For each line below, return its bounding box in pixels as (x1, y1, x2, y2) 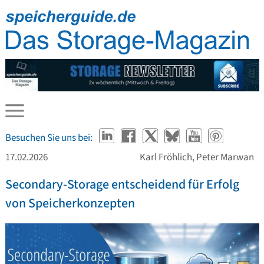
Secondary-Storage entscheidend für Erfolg (5, 174, 239, 194)
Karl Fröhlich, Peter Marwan (140, 150, 254, 164)
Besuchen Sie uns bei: (5, 131, 93, 146)
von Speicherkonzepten (5, 193, 135, 213)
